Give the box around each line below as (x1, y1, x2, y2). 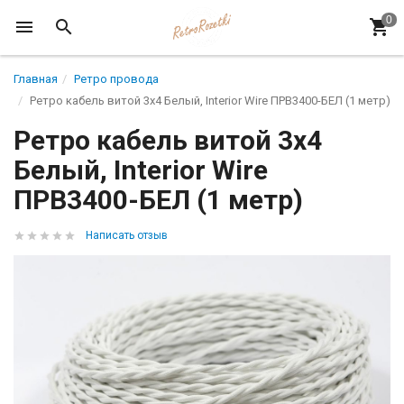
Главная (14, 72, 58, 86)
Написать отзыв (86, 229, 168, 242)
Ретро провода (74, 72, 159, 86)
